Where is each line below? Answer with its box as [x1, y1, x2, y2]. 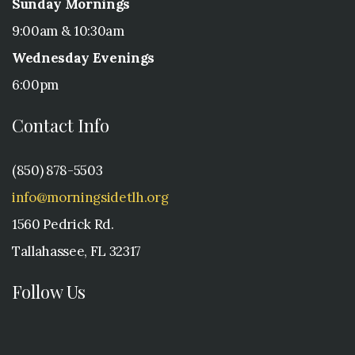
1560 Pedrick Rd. [12, 215, 114, 233]
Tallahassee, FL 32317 [12, 242, 141, 260]
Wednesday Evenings [12, 48, 155, 67]
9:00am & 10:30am [12, 21, 124, 40]
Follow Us [12, 279, 86, 303]
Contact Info [12, 113, 109, 137]
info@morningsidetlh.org [12, 188, 169, 206]
